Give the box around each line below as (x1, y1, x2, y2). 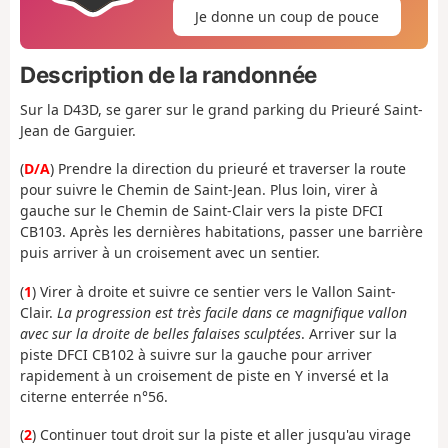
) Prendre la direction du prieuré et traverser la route (50, 159, 406, 179)
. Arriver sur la (301, 323, 397, 343)
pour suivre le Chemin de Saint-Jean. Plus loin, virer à (20, 180, 378, 200)
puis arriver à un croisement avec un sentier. (20, 243, 320, 263)
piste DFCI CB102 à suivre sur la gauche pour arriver (20, 344, 372, 364)
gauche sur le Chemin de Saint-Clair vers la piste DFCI (20, 201, 383, 221)
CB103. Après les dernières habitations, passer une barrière (20, 222, 423, 242)
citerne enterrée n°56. (20, 386, 168, 406)
